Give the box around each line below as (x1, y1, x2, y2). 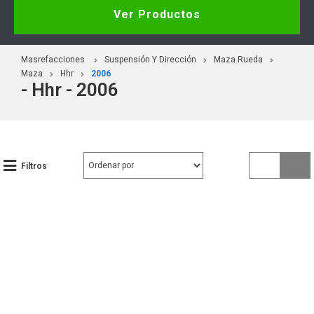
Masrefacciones (21, 54, 85, 64)
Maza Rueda (214, 54, 263, 64)
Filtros (21, 161, 47, 171)
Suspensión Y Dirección (104, 54, 196, 64)
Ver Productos (114, 7, 200, 21)
